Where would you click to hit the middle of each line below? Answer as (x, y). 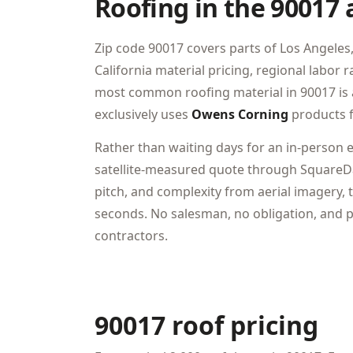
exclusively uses (143, 114)
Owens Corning (240, 114)
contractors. (131, 236)
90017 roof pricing (206, 325)
